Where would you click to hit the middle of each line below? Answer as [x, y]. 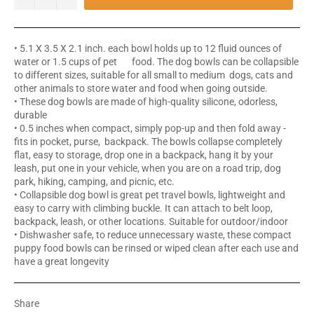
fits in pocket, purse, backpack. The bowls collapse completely [148, 142]
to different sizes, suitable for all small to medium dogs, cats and [153, 75]
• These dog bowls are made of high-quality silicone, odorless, [146, 102]
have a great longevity [62, 262]
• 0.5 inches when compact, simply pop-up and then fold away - [150, 129]
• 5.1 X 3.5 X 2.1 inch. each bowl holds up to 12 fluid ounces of [148, 49]
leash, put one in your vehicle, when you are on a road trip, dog [148, 169]
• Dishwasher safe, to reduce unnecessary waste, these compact [153, 235]
